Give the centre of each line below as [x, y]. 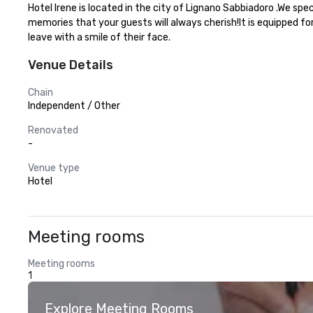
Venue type [54, 168]
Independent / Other [74, 106]
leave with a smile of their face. [99, 37]
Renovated [53, 130]
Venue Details [71, 65]
